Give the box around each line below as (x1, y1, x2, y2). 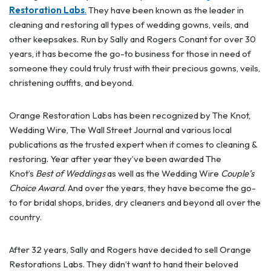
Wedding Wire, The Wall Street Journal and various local (9, 124, 232, 135)
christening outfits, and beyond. (9, 77, 135, 88)
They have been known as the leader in (87, 4, 244, 16)
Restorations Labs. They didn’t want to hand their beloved (9, 258, 238, 270)
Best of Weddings (36, 168, 105, 179)
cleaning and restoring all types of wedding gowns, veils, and (9, 19, 249, 30)
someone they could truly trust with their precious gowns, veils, (9, 62, 260, 74)
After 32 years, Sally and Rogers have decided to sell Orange (9, 244, 251, 255)
